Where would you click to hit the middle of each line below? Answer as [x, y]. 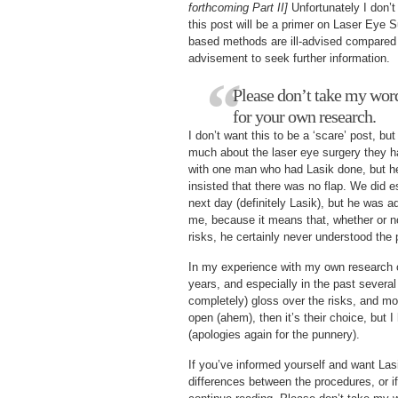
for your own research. [304, 116]
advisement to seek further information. [289, 58]
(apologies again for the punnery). [274, 334]
